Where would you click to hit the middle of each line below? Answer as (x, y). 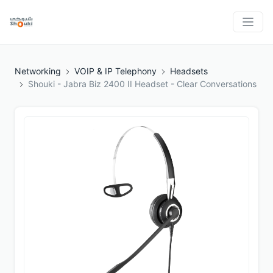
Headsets (189, 71)
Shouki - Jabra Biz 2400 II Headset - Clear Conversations (142, 83)
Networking (38, 71)
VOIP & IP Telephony (115, 71)
